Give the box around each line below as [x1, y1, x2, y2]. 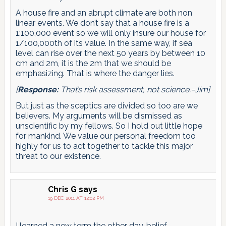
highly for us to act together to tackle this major [15, 141, 193, 151]
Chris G [47, 184, 77, 194]
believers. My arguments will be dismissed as [15, 110, 182, 121]
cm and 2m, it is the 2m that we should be [15, 58, 171, 68]
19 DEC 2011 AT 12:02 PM [47, 195, 104, 201]
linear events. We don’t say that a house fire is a [15, 18, 189, 28]
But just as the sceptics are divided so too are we [15, 100, 198, 110]
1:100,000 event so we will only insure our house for [15, 28, 206, 38]
